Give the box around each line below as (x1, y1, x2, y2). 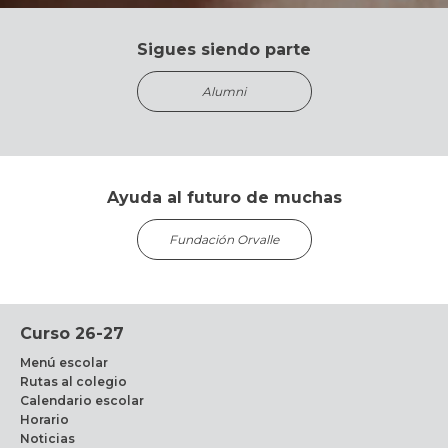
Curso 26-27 (20, 323, 124, 343)
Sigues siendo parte (137, 39, 311, 59)
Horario (20, 411, 69, 427)
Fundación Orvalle (169, 231, 279, 247)
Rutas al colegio (20, 373, 127, 389)
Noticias (20, 430, 75, 446)
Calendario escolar (20, 392, 144, 408)
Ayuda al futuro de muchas (106, 187, 342, 207)
